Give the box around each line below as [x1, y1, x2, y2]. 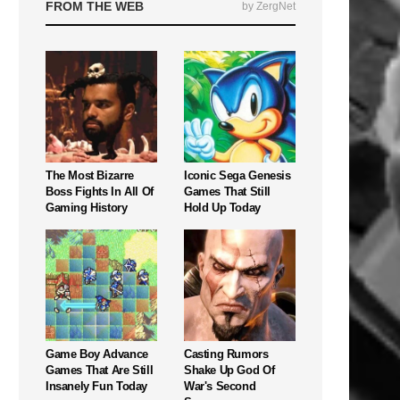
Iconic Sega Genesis [184, 168, 291, 182]
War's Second [184, 379, 256, 393]
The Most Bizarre [46, 168, 134, 182]
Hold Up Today [184, 200, 261, 214]
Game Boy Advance [46, 346, 148, 361]
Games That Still [184, 184, 271, 198]
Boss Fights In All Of [46, 184, 154, 198]
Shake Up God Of [184, 362, 275, 377]
